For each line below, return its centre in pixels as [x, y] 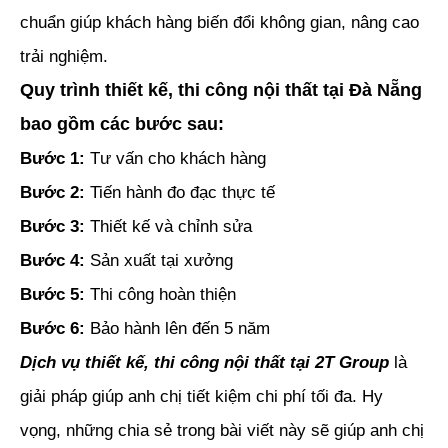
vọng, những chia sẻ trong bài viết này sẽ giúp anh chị [222, 431]
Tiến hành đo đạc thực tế [180, 193]
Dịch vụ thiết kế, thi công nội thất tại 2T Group [204, 363]
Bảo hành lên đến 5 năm [177, 329]
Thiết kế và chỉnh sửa [168, 227]
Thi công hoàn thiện [160, 295]
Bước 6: [52, 329]
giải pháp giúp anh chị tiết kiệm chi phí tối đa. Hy [201, 397]
